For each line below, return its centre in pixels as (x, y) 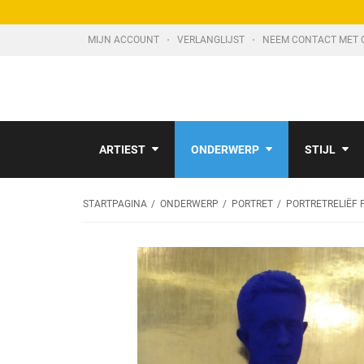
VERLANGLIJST (212, 40)
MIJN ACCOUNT (125, 40)
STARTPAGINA (115, 204)
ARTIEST (122, 149)
